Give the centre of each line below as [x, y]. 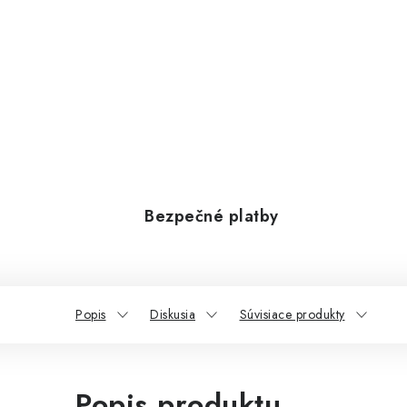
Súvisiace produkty [292, 314]
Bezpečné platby [212, 216]
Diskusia [173, 314]
